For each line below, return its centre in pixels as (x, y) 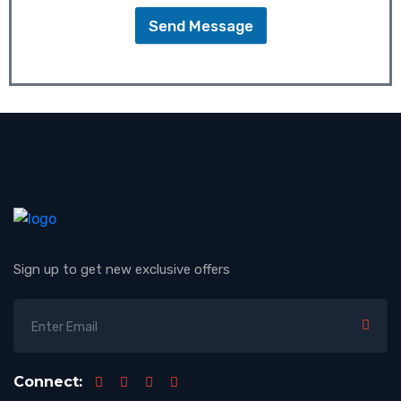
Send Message (200, 26)
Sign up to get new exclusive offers (122, 270)
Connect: (48, 382)
